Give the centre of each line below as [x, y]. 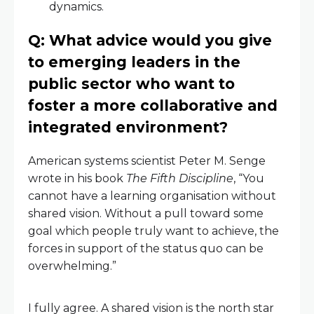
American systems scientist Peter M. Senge [147, 161]
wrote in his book [77, 179]
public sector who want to [131, 84]
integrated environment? [128, 128]
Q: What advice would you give [150, 41]
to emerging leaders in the [134, 62]
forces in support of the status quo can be [146, 249]
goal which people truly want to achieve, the [153, 231]
